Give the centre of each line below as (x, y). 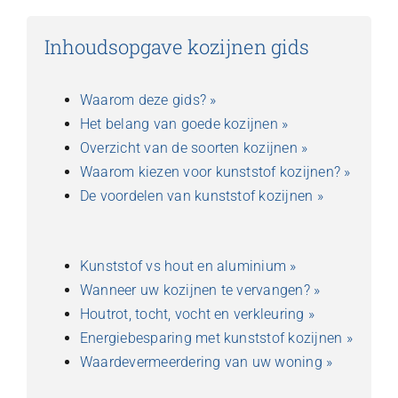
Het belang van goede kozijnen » (184, 123)
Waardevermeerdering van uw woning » (206, 362)
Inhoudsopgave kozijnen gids (176, 47)
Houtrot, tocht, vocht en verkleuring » (197, 314)
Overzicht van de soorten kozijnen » (194, 147)
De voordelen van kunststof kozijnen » (201, 195)
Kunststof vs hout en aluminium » (188, 266)
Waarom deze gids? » (148, 99)
